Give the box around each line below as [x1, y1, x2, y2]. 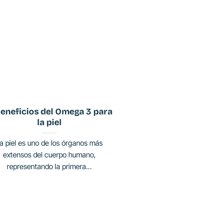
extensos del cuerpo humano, [2, 150, 96, 159]
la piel [37, 117, 62, 128]
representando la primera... [6, 161, 92, 171]
